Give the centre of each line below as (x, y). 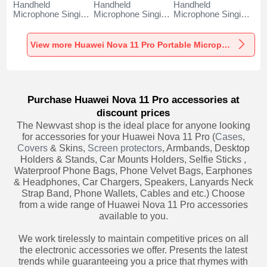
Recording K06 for (49, 24)
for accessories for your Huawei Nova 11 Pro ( (118, 136)
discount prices (133, 113)
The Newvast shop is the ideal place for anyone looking (133, 125)
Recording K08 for (209, 24)
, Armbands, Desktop (206, 148)
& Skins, (67, 148)
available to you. (133, 216)
